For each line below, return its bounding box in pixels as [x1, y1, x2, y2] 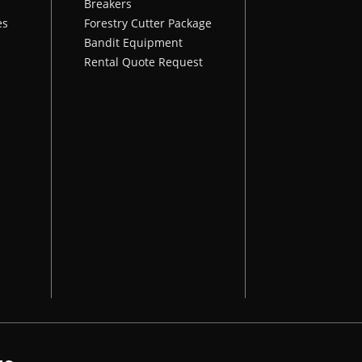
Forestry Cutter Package [84, 15, 212, 31]
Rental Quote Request [84, 54, 203, 69]
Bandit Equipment [84, 35, 183, 50]
